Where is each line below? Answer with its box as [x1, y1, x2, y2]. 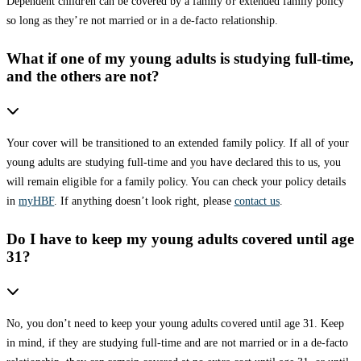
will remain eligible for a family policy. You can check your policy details [6, 175, 346, 188]
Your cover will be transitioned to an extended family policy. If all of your [6, 136, 350, 149]
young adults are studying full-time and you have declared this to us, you [6, 156, 342, 168]
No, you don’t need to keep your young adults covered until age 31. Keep [6, 317, 345, 330]
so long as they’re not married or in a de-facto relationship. [6, 14, 278, 27]
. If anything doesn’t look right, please [54, 194, 234, 207]
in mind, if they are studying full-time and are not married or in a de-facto [6, 336, 349, 349]
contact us [234, 194, 280, 207]
